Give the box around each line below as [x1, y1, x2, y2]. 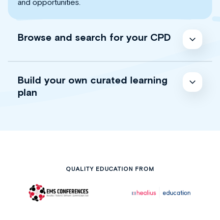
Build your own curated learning [18, 74, 167, 85]
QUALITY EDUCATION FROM [65, 165, 155, 172]
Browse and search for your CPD [18, 31, 171, 43]
